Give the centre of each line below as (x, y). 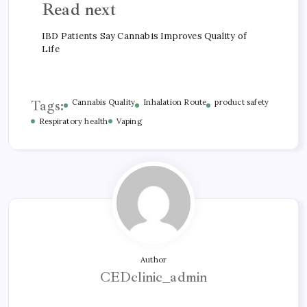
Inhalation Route (175, 102)
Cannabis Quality (104, 102)
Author (153, 259)
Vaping (129, 121)
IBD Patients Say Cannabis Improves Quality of (144, 36)
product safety (242, 102)
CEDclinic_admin (153, 277)
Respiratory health (74, 121)
